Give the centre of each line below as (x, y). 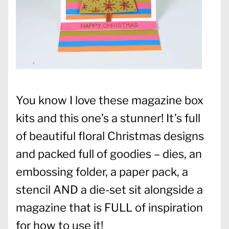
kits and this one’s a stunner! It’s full (108, 118)
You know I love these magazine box (110, 100)
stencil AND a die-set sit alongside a (109, 189)
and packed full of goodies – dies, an (109, 154)
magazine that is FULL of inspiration (109, 207)
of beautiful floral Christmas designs (110, 136)
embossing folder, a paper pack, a (102, 171)
